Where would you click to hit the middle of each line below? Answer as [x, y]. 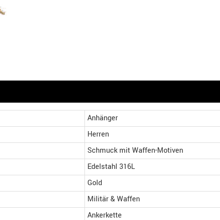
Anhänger [103, 118]
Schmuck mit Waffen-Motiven [135, 151]
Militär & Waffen [114, 199]
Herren [98, 134]
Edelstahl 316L [111, 167]
